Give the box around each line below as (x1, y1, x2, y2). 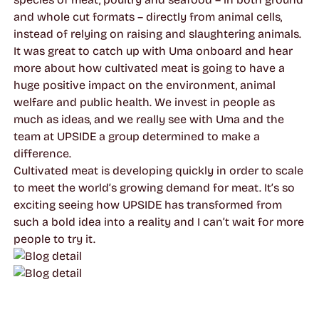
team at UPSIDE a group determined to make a (13, 129, 260, 143)
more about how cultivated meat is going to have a (13, 61, 285, 75)
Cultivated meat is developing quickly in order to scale (13, 163, 303, 177)
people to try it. (13, 231, 95, 246)
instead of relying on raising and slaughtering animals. (13, 26, 301, 41)
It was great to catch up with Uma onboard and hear (13, 43, 293, 58)
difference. (13, 146, 71, 160)
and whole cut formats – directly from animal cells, (13, 9, 282, 23)
